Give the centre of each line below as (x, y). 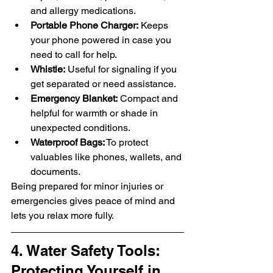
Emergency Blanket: (74, 99)
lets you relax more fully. (62, 216)
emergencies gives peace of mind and (94, 201)
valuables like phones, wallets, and (107, 157)
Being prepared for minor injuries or (88, 186)
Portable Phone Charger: (84, 26)
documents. (55, 172)
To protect (128, 143)
